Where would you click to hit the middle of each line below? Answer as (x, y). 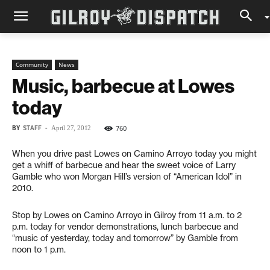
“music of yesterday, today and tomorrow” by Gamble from (125, 238)
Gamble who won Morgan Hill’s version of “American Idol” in (127, 177)
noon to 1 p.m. (39, 250)
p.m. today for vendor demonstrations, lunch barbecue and (125, 227)
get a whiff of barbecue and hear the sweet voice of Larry (124, 165)
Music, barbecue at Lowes (123, 86)
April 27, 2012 (71, 128)
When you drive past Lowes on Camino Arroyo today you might (134, 154)
